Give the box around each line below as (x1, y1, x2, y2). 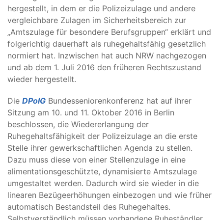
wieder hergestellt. (7, 74, 76, 84)
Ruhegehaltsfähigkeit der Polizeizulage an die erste (7, 131, 197, 141)
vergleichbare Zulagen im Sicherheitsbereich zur (7, 15, 186, 25)
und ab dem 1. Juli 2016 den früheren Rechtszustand (7, 62, 201, 72)
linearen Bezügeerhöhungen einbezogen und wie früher (7, 190, 212, 200)
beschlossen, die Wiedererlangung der (7, 119, 149, 129)
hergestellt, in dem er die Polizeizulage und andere (7, 3, 195, 13)
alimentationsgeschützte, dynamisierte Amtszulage (7, 166, 197, 176)
